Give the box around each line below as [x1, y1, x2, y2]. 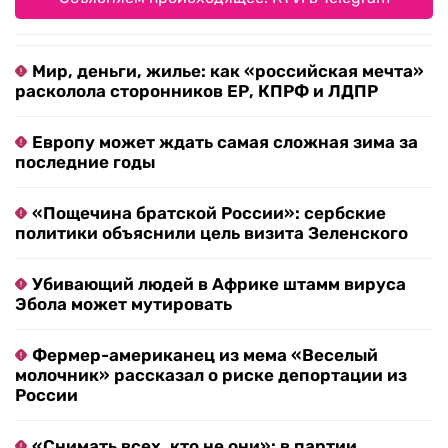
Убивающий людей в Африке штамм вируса [32, 274, 406, 295]
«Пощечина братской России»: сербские [32, 203, 386, 224]
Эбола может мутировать [15, 294, 232, 315]
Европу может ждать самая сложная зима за [32, 132, 418, 153]
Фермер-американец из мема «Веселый [32, 345, 378, 366]
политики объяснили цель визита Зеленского [15, 223, 408, 244]
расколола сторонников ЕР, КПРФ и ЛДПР [15, 81, 378, 102]
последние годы [15, 152, 155, 173]
